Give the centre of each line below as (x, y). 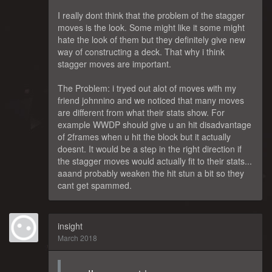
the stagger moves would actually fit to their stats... (155, 161)
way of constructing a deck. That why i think (141, 51)
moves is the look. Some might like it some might (151, 27)
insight (70, 226)
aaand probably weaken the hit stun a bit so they (151, 173)
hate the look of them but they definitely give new (151, 39)
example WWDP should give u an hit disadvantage (155, 124)
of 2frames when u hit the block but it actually (144, 136)
